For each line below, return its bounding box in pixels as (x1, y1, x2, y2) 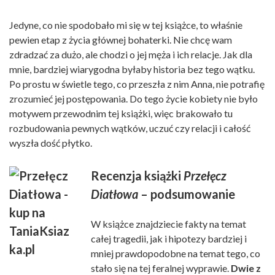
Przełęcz (184, 168, 227, 183)
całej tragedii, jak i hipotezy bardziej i (91, 232, 247, 244)
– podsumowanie (138, 186, 235, 201)
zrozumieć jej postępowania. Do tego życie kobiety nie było (9, 92, 258, 104)
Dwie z (231, 261, 261, 274)
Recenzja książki (91, 168, 184, 183)
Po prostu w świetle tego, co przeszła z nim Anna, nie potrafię (9, 77, 265, 90)
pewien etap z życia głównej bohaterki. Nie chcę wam (9, 33, 232, 45)
